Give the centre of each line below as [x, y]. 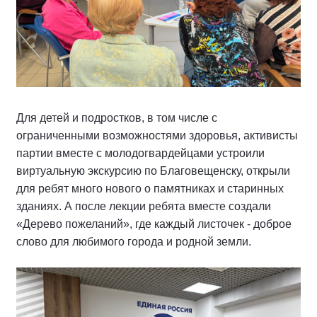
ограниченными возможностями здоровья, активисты [157, 135]
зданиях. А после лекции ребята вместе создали [144, 206]
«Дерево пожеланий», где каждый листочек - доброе [154, 224]
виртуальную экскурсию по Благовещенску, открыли [153, 171]
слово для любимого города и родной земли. [134, 241]
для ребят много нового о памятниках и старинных [150, 188]
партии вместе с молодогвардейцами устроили [140, 153]
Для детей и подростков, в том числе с [117, 117]
